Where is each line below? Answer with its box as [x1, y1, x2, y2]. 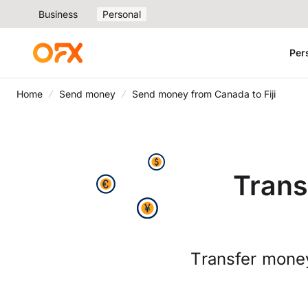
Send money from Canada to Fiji [132, 88, 276, 100]
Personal [102, 8, 141, 20]
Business [38, 8, 78, 20]
